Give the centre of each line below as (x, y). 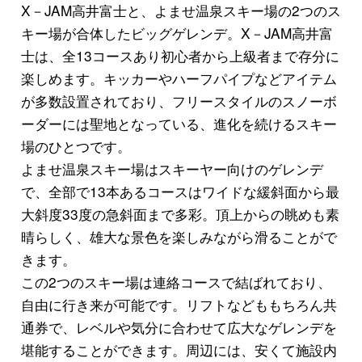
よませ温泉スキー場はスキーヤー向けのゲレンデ (172, 168)
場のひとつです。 (76, 145)
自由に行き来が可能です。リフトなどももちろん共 (179, 304)
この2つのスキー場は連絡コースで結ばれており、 (176, 281)
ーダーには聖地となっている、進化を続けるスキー (179, 123)
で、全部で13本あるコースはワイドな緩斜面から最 (180, 191)
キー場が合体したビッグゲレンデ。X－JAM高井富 (177, 32)
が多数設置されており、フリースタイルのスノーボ (179, 100)
